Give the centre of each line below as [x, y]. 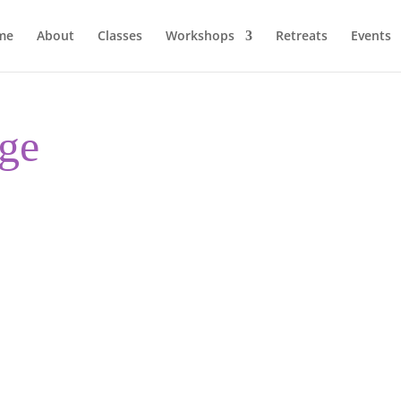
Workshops [200, 35]
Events [371, 35]
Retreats [301, 35]
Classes [119, 35]
